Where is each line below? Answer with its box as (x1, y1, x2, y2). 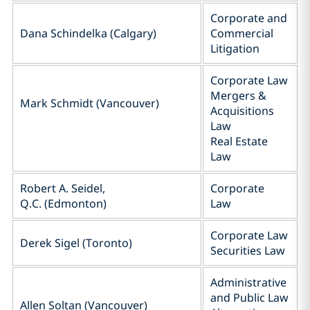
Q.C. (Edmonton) (20, 196, 107, 211)
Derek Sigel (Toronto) (20, 235, 132, 250)
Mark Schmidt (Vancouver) (20, 95, 159, 111)
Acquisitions (210, 103, 274, 118)
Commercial (210, 26, 273, 41)
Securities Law (210, 243, 285, 258)
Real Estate (210, 134, 268, 149)
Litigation (210, 41, 259, 56)
